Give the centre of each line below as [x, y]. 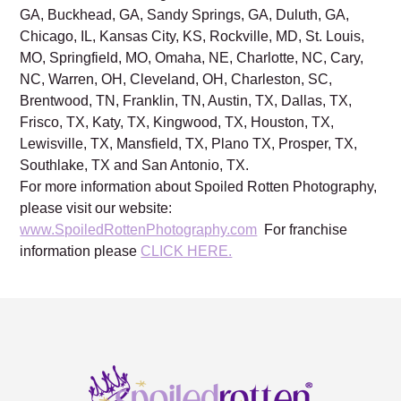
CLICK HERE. [187, 251]
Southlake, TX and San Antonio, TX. [135, 165]
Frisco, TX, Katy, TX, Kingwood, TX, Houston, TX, [177, 122]
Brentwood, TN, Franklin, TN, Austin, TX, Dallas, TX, [186, 100]
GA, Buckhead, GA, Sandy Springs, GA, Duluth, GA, [185, 14]
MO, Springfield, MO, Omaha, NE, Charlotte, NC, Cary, [192, 57]
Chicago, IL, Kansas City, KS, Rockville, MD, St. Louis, [192, 36]
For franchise [303, 229]
